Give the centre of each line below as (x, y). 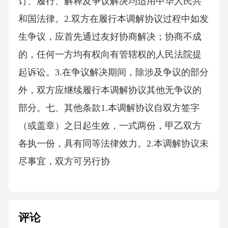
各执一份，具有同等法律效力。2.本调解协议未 (113, 144)
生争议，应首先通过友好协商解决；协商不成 (110, 37)
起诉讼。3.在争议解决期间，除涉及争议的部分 (113, 73)
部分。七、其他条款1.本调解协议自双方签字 (109, 108)
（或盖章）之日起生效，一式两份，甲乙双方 (110, 126)
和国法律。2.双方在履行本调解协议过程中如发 (113, 19)
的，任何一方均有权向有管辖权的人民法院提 (110, 55)
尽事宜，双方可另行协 (64, 162)
